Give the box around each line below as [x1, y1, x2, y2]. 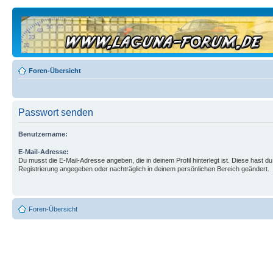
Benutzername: [18, 130, 68, 138]
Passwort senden [18, 107, 93, 118]
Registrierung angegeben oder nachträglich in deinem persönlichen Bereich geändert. [18, 165, 269, 172]
